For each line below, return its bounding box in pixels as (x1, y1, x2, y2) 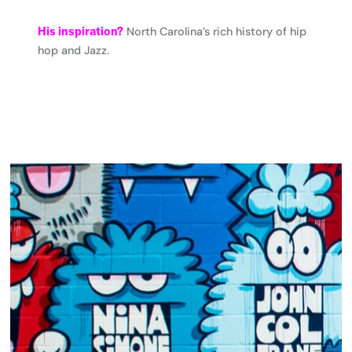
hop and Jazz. (38, 43, 110, 58)
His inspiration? (38, 24, 124, 39)
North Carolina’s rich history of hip (123, 24, 307, 39)
